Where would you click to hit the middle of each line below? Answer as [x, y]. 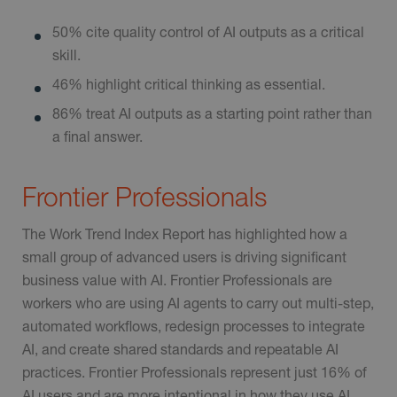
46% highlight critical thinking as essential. [189, 83]
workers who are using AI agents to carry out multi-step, [198, 302]
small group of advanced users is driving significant [184, 256]
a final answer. [97, 136]
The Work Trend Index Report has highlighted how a [185, 233]
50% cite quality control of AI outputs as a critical [208, 31]
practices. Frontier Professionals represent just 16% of [195, 371]
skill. [66, 54]
